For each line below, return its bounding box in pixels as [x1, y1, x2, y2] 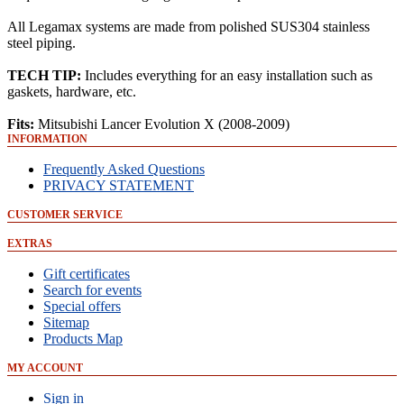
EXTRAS [7, 237, 52, 250]
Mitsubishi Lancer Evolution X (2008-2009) [34, 116, 289, 132]
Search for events [43, 282, 142, 298]
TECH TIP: [7, 68, 81, 83]
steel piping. [7, 35, 76, 50]
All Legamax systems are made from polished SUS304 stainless [7, 19, 370, 34]
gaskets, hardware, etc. [7, 84, 136, 99]
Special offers [43, 298, 121, 314]
